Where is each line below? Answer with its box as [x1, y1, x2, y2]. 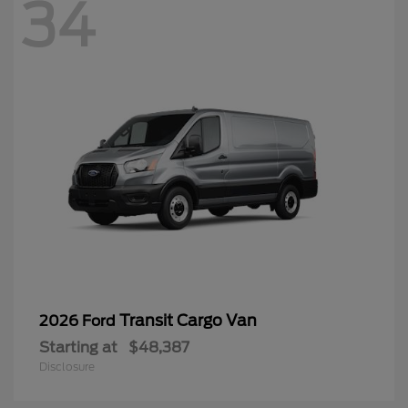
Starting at [39, 338, 117, 356]
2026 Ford [39, 311, 119, 330]
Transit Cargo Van [119, 311, 257, 330]
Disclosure [39, 359, 95, 373]
